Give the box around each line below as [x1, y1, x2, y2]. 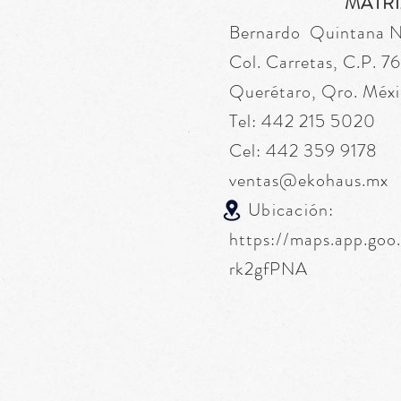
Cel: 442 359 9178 [229, 138, 377, 164]
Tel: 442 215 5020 [229, 108, 376, 134]
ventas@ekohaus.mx [229, 167, 388, 193]
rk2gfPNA [229, 256, 308, 282]
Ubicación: [229, 197, 339, 223]
